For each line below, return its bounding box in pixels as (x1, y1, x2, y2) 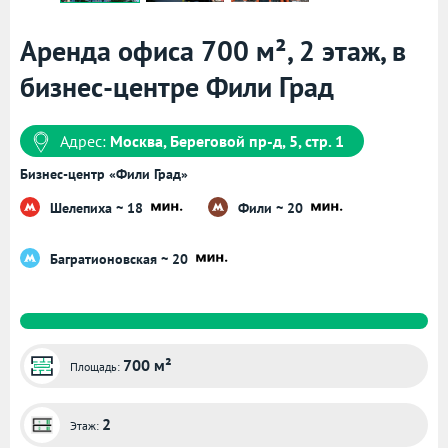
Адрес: (60, 131, 110, 152)
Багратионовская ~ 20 (50, 249, 192, 268)
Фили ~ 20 (238, 198, 307, 217)
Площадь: (70, 359, 123, 375)
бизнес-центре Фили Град (20, 68, 334, 106)
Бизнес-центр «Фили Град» (20, 165, 188, 184)
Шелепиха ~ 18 (50, 198, 147, 217)
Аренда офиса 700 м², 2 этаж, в (20, 32, 406, 70)
